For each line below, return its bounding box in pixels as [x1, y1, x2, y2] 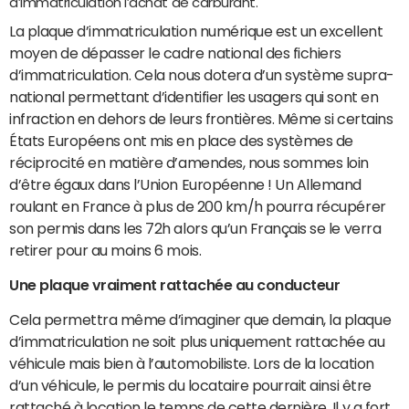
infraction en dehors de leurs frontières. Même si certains [9, 111, 393, 126]
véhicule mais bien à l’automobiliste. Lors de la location [9, 356, 374, 371]
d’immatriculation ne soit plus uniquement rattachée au [9, 334, 385, 349]
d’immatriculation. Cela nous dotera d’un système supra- [9, 68, 394, 82]
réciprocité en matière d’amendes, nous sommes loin [9, 155, 369, 170]
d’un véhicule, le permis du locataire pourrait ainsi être [9, 378, 372, 393]
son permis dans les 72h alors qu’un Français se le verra [9, 221, 382, 236]
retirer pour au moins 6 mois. [9, 243, 202, 257]
